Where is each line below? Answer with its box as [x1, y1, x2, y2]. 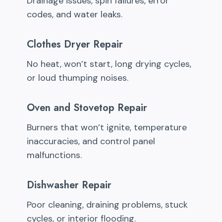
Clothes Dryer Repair [27, 37, 123, 52]
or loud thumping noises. [27, 72, 128, 84]
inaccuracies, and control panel [27, 135, 155, 148]
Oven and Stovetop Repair [27, 101, 147, 115]
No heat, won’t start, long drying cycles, [27, 58, 191, 70]
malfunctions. [27, 149, 82, 162]
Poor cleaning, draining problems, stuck [27, 199, 188, 211]
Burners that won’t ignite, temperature [27, 121, 187, 134]
